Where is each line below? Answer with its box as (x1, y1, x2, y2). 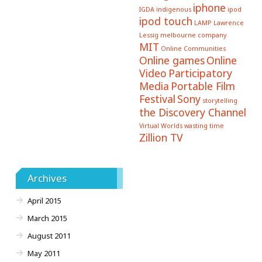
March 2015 (27, 213, 67, 223)
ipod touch (139, 14, 192, 28)
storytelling (202, 96, 237, 105)
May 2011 (27, 248, 60, 258)
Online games (139, 53, 205, 67)
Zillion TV (139, 130, 183, 144)
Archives (27, 171, 67, 185)
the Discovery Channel (139, 105, 246, 119)
